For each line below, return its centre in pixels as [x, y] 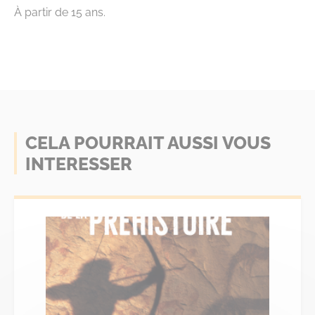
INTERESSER [79, 164]
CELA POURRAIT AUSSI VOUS [148, 143]
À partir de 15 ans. [60, 12]
